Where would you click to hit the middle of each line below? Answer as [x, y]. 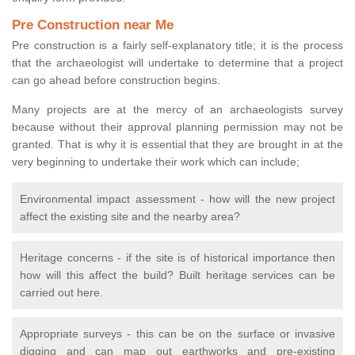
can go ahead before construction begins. [116, 80]
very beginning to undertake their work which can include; [156, 162]
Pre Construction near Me [93, 25]
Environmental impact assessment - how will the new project [177, 199]
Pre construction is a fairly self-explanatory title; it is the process [177, 46]
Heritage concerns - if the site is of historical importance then [177, 258]
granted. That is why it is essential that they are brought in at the [177, 145]
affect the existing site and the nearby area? [130, 217]
